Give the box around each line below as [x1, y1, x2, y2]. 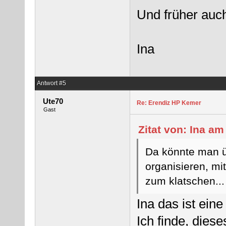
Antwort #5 [37, 79, 66, 87]
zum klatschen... [145, 175, 224, 187]
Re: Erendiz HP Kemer [136, 99, 201, 106]
